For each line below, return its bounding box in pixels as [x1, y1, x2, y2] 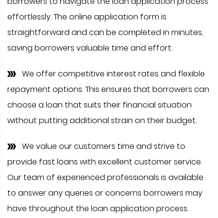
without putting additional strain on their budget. [7, 115, 197, 127]
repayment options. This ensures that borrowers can [7, 84, 209, 95]
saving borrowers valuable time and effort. [7, 42, 172, 54]
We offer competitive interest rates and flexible [22, 68, 205, 80]
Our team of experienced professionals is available [7, 172, 203, 183]
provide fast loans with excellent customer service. [7, 156, 202, 168]
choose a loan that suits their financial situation [7, 99, 192, 111]
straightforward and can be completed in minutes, [7, 27, 203, 38]
